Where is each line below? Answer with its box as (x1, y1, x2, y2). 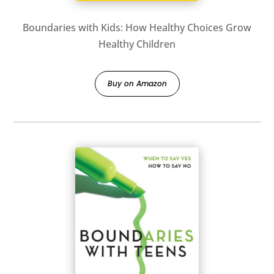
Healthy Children (98, 37, 176, 51)
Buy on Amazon (107, 78, 167, 89)
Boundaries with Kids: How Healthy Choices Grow (23, 20, 251, 34)
